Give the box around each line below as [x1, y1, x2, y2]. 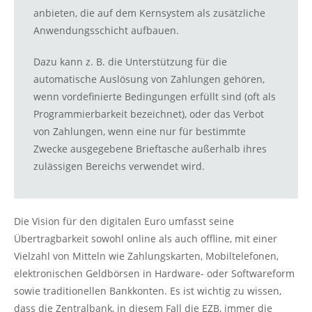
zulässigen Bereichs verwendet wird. [33, 159, 205, 173]
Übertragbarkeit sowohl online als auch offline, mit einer [14, 232, 277, 245]
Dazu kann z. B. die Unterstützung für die [33, 55, 227, 68]
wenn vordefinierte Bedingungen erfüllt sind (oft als [33, 90, 276, 103]
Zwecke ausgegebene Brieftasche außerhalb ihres [33, 142, 267, 155]
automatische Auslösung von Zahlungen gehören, [33, 72, 265, 86]
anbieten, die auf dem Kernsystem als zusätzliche [33, 6, 265, 19]
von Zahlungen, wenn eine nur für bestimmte [33, 125, 246, 138]
